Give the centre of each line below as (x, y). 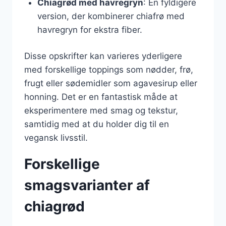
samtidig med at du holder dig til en (97, 124)
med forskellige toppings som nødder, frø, (109, 70)
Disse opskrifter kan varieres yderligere (103, 56)
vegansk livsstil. (56, 138)
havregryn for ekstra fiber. (90, 30)
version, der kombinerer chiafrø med (111, 16)
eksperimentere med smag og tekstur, (101, 110)
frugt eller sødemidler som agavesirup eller (111, 83)
